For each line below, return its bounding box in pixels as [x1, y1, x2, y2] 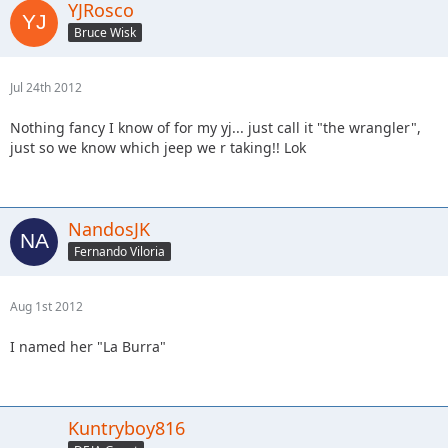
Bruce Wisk [74, 24, 136, 42]
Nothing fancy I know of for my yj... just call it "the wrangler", [10, 117, 421, 137]
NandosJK [68, 216, 150, 241]
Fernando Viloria [74, 243, 165, 261]
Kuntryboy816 [68, 415, 185, 440]
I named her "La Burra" [10, 336, 166, 356]
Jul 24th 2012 [10, 78, 82, 96]
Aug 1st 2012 [10, 297, 83, 315]
